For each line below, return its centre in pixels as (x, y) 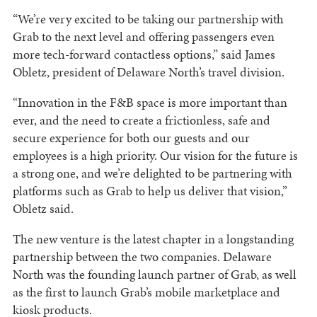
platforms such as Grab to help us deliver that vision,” (150, 191)
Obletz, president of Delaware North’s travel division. (148, 72)
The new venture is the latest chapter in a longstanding (153, 239)
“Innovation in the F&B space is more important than (150, 103)
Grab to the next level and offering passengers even (143, 37)
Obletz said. (43, 209)
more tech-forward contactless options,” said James (144, 54)
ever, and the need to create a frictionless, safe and (141, 120)
